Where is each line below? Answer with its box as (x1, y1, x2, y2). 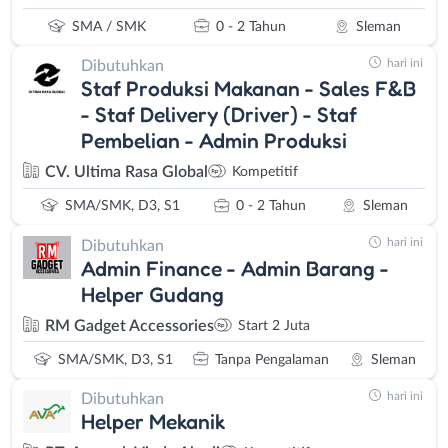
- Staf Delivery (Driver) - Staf (81, 101, 357, 128)
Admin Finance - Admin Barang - (81, 254, 389, 281)
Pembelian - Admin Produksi (81, 127, 347, 154)
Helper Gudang (81, 280, 224, 307)
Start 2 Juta (238, 318, 310, 333)
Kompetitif (232, 165, 298, 180)
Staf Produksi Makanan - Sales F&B (81, 75, 416, 102)
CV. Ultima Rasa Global (45, 164, 208, 181)
